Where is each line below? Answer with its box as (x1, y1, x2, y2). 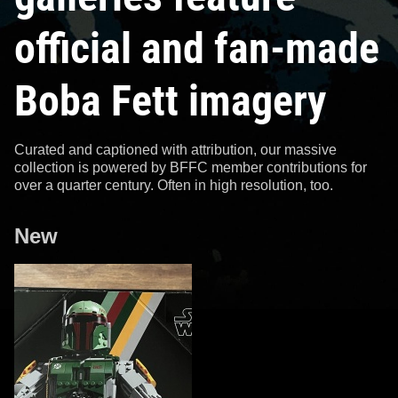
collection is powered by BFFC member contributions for (14, 159, 367, 175)
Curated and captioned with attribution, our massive (14, 141, 337, 157)
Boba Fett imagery (14, 75, 326, 126)
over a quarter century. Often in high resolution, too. (14, 177, 333, 193)
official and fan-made (14, 22, 379, 74)
